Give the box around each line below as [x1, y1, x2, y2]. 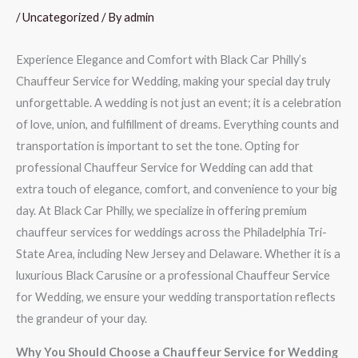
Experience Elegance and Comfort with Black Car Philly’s [16, 52, 307, 66]
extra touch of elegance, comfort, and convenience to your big [16, 181, 337, 196]
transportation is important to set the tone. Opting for [16, 138, 300, 153]
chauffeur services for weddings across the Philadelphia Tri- [16, 225, 327, 239]
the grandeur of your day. [16, 311, 147, 325]
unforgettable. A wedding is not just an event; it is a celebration [16, 95, 341, 109]
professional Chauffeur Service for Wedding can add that [16, 160, 313, 174]
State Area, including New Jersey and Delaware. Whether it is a [16, 246, 340, 261]
